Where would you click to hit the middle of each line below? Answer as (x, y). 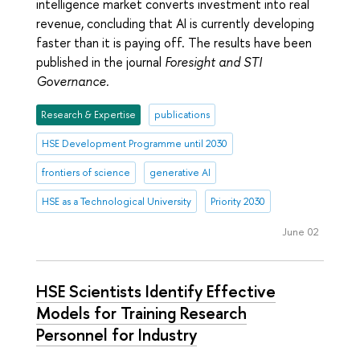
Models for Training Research (141, 313)
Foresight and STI (213, 62)
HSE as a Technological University (117, 202)
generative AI (180, 173)
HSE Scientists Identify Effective (156, 291)
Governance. (72, 82)
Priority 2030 (237, 202)
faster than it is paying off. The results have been (174, 43)
